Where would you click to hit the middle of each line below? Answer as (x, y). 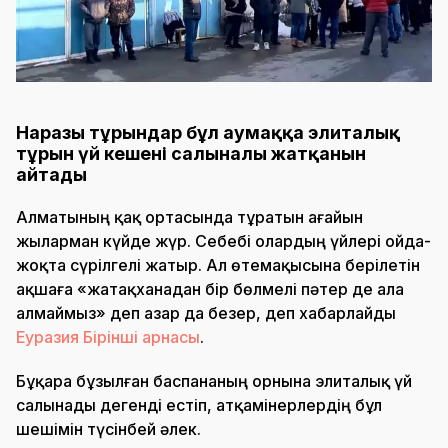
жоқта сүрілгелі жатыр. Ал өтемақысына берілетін (218, 265)
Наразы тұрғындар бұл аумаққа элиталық (208, 133)
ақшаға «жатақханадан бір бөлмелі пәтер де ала (210, 289)
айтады (51, 175)
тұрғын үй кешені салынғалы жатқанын (191, 154)
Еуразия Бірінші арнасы (108, 337)
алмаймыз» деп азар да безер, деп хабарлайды (206, 313)
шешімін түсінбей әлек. (108, 429)
